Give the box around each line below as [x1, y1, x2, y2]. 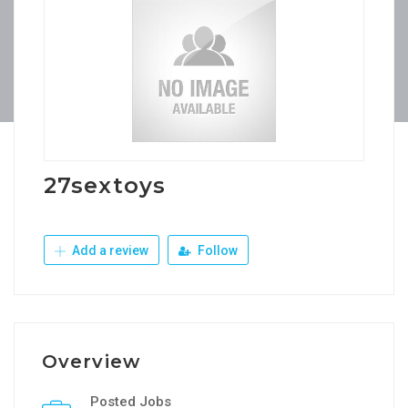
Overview [42, 351, 140, 372]
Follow [195, 243, 238, 258]
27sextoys [44, 172, 166, 199]
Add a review [69, 243, 148, 258]
